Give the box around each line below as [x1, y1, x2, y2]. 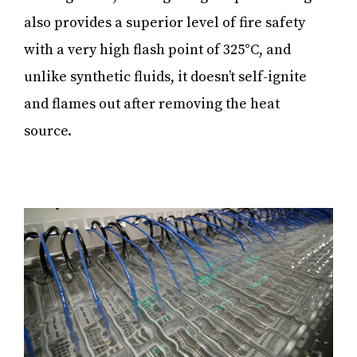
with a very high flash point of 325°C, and [24, 40, 291, 59]
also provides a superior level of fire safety [24, 13, 305, 32]
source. [24, 121, 75, 140]
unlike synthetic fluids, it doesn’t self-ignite [24, 67, 307, 86]
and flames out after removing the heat [24, 94, 280, 113]
